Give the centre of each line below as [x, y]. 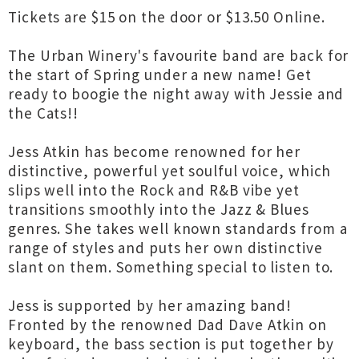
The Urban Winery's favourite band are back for [179, 55]
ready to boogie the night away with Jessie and [176, 94]
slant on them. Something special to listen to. [171, 267]
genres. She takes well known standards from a [178, 228]
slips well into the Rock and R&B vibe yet [154, 190]
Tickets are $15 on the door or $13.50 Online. [167, 17]
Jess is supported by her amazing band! [150, 305]
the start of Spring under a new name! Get [160, 75]
